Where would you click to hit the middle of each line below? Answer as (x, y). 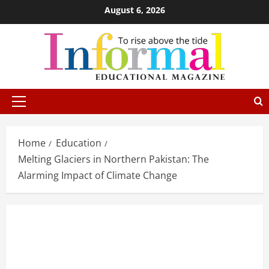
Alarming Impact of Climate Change (98, 175)
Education (79, 143)
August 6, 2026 (134, 10)
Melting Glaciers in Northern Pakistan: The (113, 159)
